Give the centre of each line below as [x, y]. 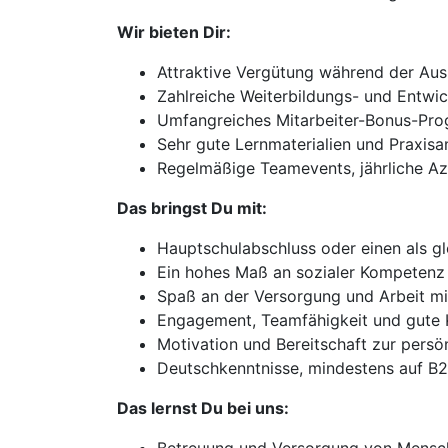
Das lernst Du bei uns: [203, 408]
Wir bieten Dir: [174, 32]
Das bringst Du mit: [192, 208]
